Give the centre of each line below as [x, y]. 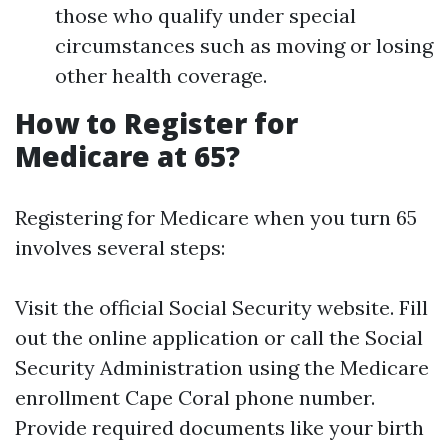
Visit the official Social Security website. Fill [221, 307]
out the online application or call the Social [219, 337]
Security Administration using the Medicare [222, 367]
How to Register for [156, 123]
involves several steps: [120, 247]
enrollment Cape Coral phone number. [195, 397]
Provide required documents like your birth [219, 427]
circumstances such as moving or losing [244, 45]
